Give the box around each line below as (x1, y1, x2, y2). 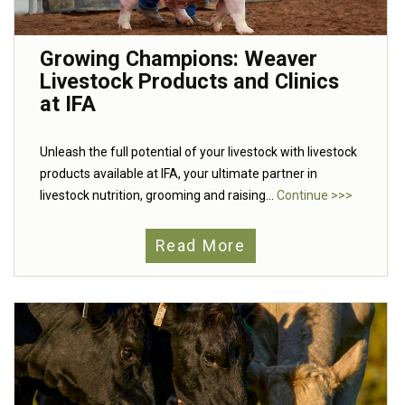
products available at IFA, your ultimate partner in (40, 166, 317, 182)
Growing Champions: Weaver (40, 46, 317, 72)
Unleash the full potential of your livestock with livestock (40, 145, 357, 160)
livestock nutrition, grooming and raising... (40, 188, 277, 203)
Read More (155, 237, 246, 256)
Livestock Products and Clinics (40, 69, 339, 95)
